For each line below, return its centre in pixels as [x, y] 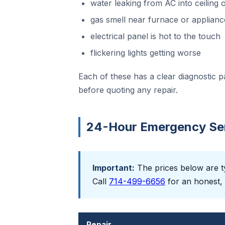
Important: [114, 168]
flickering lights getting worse [146, 53]
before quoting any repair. [128, 90]
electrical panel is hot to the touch [155, 36]
